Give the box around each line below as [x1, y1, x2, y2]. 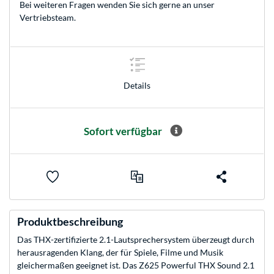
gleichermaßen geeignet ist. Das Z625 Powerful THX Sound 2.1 [17, 260, 254, 271]
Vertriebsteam [20, 12, 74, 23]
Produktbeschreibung [17, 215, 123, 229]
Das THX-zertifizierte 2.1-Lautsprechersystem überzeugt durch [17, 234, 254, 245]
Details [124, 80, 150, 91]
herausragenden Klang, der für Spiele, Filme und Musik [17, 247, 223, 258]
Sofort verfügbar [84, 124, 162, 138]
